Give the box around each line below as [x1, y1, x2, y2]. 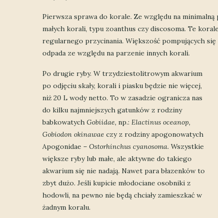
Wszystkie [171, 142, 204, 151]
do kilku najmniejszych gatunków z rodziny [42, 105, 182, 114]
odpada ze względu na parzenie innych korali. [42, 48, 190, 57]
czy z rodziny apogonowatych [106, 129, 203, 139]
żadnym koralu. [42, 202, 91, 212]
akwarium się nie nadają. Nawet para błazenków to [42, 166, 205, 175]
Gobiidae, [87, 117, 118, 127]
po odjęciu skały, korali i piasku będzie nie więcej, [42, 81, 202, 90]
